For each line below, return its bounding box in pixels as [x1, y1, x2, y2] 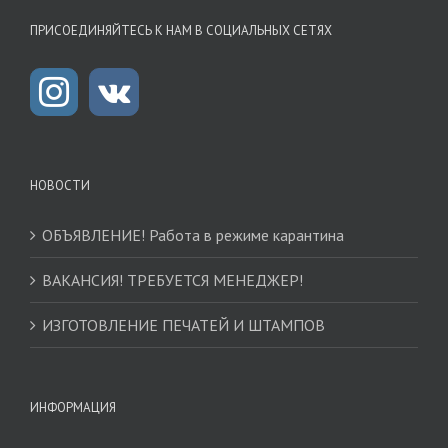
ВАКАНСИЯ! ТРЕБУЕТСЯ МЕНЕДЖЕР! [42, 269, 303, 290]
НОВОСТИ [30, 176, 90, 194]
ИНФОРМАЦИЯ [30, 398, 116, 416]
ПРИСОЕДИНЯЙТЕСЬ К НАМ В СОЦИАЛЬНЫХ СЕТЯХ [30, 21, 332, 39]
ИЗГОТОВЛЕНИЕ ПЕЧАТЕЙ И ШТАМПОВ [42, 314, 325, 335]
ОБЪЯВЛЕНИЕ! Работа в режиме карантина [42, 224, 344, 245]
